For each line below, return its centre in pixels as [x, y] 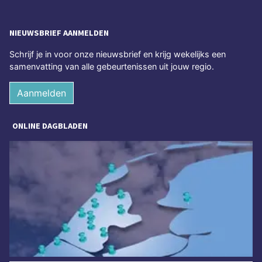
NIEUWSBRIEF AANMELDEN [59, 33]
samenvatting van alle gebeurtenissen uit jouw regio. [112, 67]
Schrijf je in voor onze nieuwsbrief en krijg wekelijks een [118, 54]
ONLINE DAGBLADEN [50, 126]
